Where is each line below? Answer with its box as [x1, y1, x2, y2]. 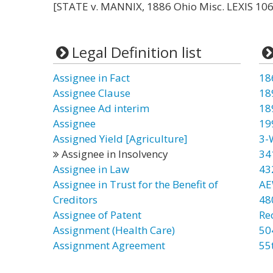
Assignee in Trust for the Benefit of [53, 177, 218, 191]
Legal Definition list [71, 42, 202, 62]
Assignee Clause [53, 86, 130, 100]
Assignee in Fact [53, 71, 130, 85]
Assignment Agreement [53, 238, 165, 252]
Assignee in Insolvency [59, 147, 168, 161]
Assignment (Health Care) [53, 223, 175, 237]
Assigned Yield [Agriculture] [53, 132, 188, 146]
